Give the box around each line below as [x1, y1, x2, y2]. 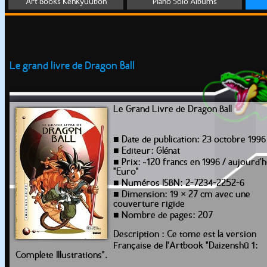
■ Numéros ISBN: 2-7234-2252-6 [113, 179, 244, 188]
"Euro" [113, 167, 139, 177]
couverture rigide [113, 200, 185, 209]
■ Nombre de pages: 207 [113, 211, 213, 221]
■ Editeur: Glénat [113, 147, 180, 156]
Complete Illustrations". [15, 251, 108, 260]
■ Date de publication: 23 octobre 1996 [113, 135, 266, 145]
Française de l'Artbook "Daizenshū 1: [113, 241, 258, 251]
